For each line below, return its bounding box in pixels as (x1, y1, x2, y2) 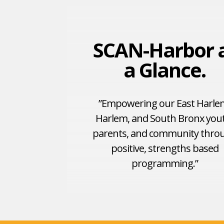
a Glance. (123, 56, 206, 83)
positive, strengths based (110, 141, 218, 155)
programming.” (131, 156, 198, 170)
